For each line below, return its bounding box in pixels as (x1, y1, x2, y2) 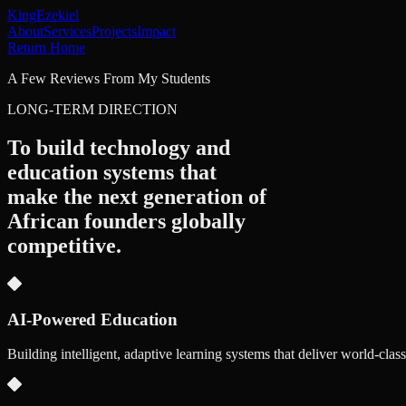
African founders (7, 208, 166, 233)
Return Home (7, 40, 85, 55)
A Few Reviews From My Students (7, 71, 210, 86)
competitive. (7, 233, 121, 257)
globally (166, 208, 246, 233)
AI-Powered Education (7, 309, 178, 329)
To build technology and (7, 135, 230, 159)
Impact (137, 24, 176, 39)
